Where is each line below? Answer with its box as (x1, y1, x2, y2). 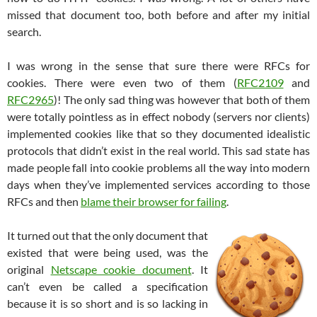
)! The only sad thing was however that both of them (54, 92, 310, 106)
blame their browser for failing (81, 194, 226, 208)
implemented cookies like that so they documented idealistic (7, 126, 310, 140)
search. (7, 24, 41, 38)
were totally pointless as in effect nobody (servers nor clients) (7, 109, 310, 123)
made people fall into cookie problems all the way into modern (7, 160, 310, 174)
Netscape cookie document (50, 262, 192, 276)
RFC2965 (7, 92, 54, 106)
